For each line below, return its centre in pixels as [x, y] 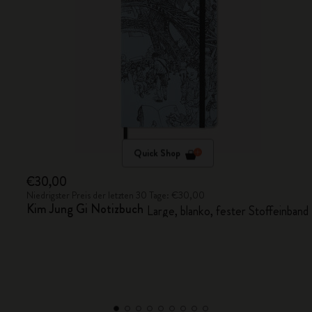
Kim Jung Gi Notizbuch [85, 209]
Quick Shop [157, 153]
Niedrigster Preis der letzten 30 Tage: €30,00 [116, 195]
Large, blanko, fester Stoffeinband [228, 211]
